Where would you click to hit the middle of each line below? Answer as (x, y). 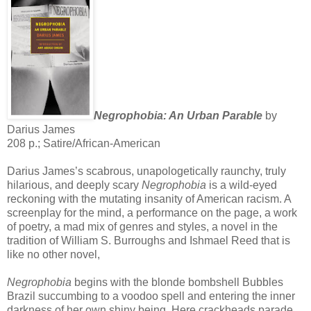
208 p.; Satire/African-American (84, 143)
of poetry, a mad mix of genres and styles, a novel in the (142, 226)
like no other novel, (53, 254)
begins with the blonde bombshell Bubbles (177, 282)
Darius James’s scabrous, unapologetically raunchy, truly (146, 171)
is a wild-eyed (243, 185)
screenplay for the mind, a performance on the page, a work (152, 212)
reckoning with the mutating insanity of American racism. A (149, 199)
